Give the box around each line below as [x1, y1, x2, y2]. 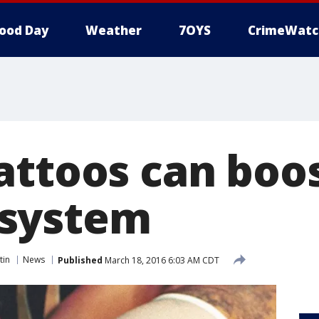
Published [58, 253, 103, 266]
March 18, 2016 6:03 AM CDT [103, 253, 219, 266]
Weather [85, 22, 142, 38]
